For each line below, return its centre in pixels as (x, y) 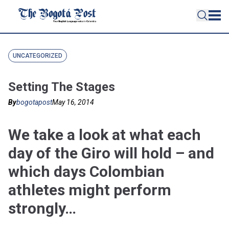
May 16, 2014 (73, 102)
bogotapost (34, 102)
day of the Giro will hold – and (111, 153)
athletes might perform (90, 190)
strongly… (42, 208)
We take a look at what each (105, 135)
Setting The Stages (62, 87)
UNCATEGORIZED (38, 56)
